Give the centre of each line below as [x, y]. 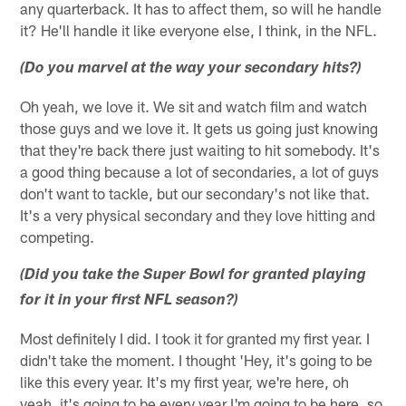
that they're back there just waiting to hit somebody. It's [200, 149]
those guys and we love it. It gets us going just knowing [199, 127]
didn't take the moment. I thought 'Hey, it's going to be [197, 359]
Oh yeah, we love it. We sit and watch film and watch [194, 106]
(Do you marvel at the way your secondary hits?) [191, 69]
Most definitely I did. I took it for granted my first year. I [195, 338]
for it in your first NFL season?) [130, 301]
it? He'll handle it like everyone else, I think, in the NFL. [199, 29]
